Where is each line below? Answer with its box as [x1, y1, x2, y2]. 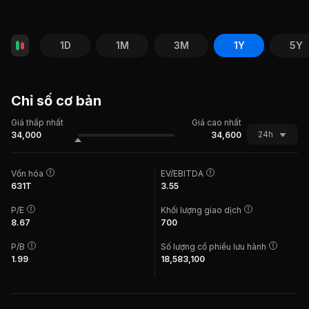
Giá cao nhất [192, 117, 241, 128]
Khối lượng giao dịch [161, 205, 241, 215]
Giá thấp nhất [11, 117, 63, 128]
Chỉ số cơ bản [11, 92, 101, 109]
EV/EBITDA [161, 168, 203, 179]
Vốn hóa [11, 168, 43, 179]
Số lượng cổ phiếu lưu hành [161, 241, 266, 252]
